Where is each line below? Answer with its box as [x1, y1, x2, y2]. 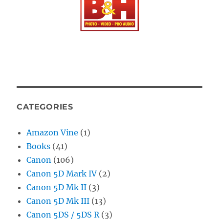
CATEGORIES [17, 102, 73, 111]
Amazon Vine [26, 127, 79, 137]
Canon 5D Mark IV [26, 168, 97, 178]
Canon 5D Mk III [26, 196, 90, 206]
